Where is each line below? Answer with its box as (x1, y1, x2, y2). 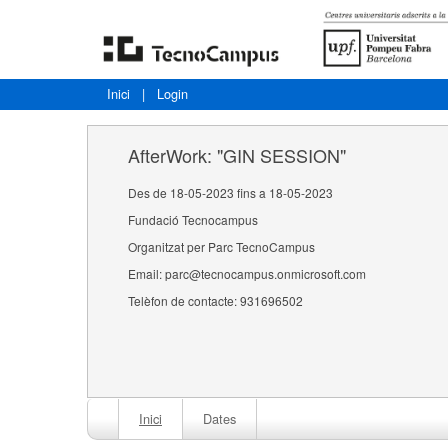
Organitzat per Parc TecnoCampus (128, 238, 315, 256)
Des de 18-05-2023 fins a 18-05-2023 (128, 184, 333, 202)
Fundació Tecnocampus (128, 211, 258, 229)
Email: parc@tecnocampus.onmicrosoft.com (128, 265, 366, 283)
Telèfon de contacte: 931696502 (128, 292, 303, 310)
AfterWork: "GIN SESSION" (128, 142, 346, 169)
